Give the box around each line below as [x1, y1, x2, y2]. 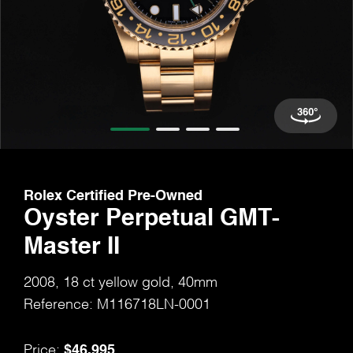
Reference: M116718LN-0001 [24, 298, 210, 306]
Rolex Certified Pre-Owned [24, 188, 203, 203]
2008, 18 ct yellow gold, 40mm [24, 276, 217, 284]
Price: [24, 344, 64, 351]
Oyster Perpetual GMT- [24, 206, 280, 231]
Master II [24, 235, 120, 259]
